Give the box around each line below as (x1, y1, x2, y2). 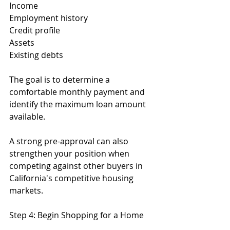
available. (9, 111, 45, 122)
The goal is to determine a (9, 74, 112, 85)
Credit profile (9, 25, 60, 36)
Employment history (9, 12, 88, 24)
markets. (9, 185, 43, 196)
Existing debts (9, 49, 63, 61)
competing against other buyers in (9, 160, 145, 171)
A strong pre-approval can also (9, 136, 130, 147)
